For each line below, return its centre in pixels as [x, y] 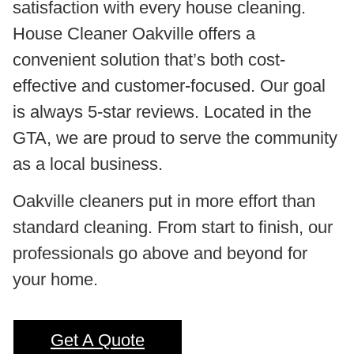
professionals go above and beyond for [160, 253]
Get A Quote [98, 341]
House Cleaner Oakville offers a [134, 33]
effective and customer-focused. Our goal [169, 85]
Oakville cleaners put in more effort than [164, 201]
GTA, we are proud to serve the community [175, 137]
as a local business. [88, 164]
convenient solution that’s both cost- [149, 59]
